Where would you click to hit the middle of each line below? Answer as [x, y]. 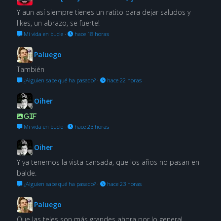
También [30, 69]
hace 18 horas [91, 34]
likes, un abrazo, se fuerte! [58, 23]
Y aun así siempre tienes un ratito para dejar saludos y [103, 12]
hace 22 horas [123, 80]
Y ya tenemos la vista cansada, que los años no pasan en [108, 162]
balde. [26, 173]
